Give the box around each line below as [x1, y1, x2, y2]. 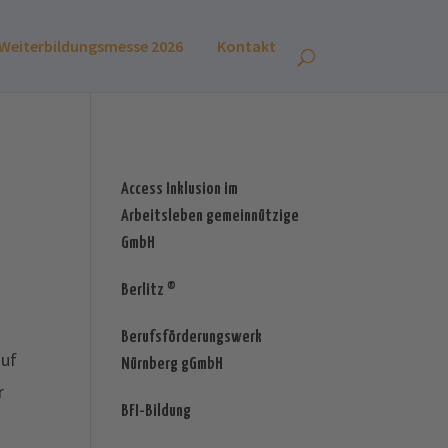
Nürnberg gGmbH [120, 356, 223, 374]
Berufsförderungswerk [120, 329, 262, 347]
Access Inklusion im [120, 181, 238, 199]
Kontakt [217, 36, 276, 56]
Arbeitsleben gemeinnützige [120, 208, 299, 226]
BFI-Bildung [120, 403, 191, 421]
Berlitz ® [120, 282, 176, 300]
